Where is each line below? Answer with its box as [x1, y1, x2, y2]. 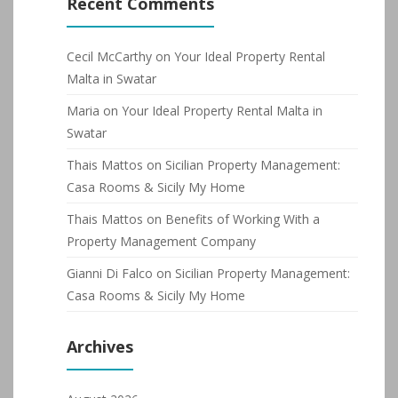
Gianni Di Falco [67, 265, 153, 282]
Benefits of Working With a [165, 211, 320, 227]
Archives [67, 336, 133, 357]
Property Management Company [67, 233, 256, 250]
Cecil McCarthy [67, 48, 152, 65]
